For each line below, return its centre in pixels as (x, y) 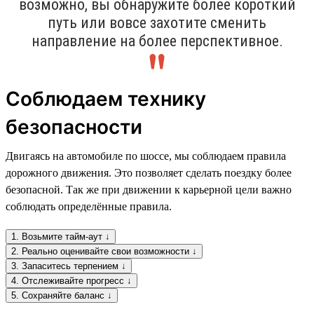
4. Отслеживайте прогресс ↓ (71, 280)
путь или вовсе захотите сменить (157, 22)
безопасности (74, 127)
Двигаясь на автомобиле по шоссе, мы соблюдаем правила (146, 156)
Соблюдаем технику (106, 98)
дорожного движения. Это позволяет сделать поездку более (149, 172)
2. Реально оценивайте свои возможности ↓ (104, 251)
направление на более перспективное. (157, 41)
